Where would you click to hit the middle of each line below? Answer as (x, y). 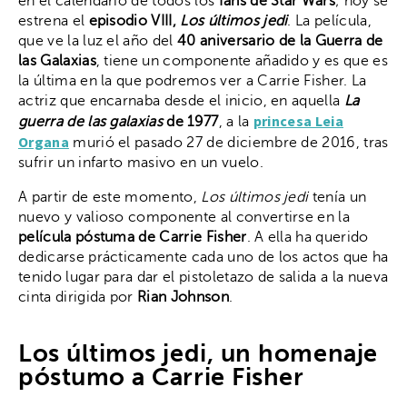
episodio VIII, (134, 20)
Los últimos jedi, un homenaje (198, 354)
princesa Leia (298, 120)
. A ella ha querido (308, 237)
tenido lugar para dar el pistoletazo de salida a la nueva (203, 277)
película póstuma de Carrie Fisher (133, 237)
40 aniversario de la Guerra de (280, 40)
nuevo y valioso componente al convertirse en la (184, 217)
